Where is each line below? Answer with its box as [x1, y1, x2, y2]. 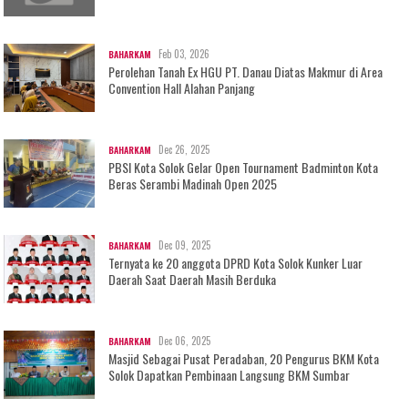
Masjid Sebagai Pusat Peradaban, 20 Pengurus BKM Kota [108, 349, 380, 369]
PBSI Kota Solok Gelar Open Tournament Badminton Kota [108, 158, 379, 178]
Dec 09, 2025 [158, 238, 211, 253]
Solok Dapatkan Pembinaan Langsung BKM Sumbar [108, 365, 351, 385]
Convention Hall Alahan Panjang [108, 78, 256, 98]
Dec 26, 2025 [158, 142, 210, 158]
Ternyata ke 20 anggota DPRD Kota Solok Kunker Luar [108, 253, 363, 273]
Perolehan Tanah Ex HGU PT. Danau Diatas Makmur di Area [108, 62, 383, 82]
